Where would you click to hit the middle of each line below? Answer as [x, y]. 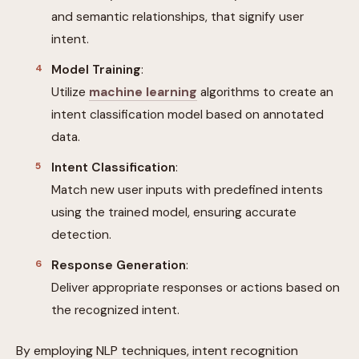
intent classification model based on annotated [188, 114]
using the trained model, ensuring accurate [174, 212]
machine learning [143, 92]
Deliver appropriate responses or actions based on [196, 287]
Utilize [70, 92]
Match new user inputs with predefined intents [187, 190]
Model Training [96, 69]
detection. [81, 234]
